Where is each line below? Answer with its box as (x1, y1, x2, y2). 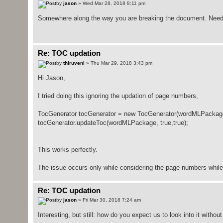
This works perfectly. (37, 145, 98, 153)
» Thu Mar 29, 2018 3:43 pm (84, 60, 152, 66)
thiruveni (63, 60, 85, 66)
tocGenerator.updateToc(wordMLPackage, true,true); (37, 118, 188, 126)
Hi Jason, (37, 74, 65, 82)
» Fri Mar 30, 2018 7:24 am (76, 197, 141, 203)
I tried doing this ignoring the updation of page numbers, (37, 92, 198, 100)
